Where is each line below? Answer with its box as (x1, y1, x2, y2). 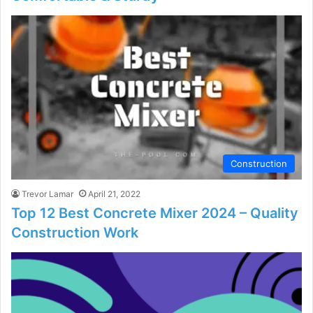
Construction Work (11, 224, 138, 241)
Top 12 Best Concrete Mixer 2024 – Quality (11, 204, 298, 221)
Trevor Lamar (22, 188, 73, 199)
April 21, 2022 (88, 188, 140, 199)
